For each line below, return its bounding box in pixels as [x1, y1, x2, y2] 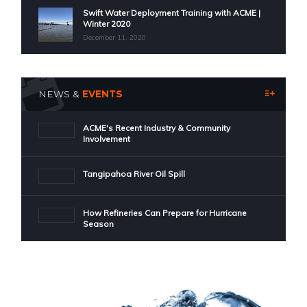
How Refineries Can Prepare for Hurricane [83, 207, 247, 218]
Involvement [83, 133, 131, 144]
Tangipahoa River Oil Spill [83, 168, 186, 179]
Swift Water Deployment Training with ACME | [83, 7, 261, 18]
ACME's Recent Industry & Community [83, 122, 231, 133]
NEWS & [38, 88, 80, 99]
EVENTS [79, 88, 123, 99]
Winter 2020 [83, 18, 131, 29]
